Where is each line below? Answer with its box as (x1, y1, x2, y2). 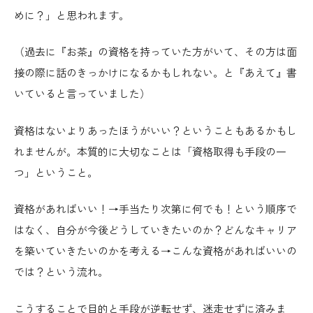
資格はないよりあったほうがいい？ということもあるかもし (14, 124, 297, 138)
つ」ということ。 (14, 166, 98, 180)
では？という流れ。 (14, 265, 108, 280)
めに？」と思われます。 (14, 8, 129, 23)
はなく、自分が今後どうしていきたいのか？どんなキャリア (14, 224, 297, 238)
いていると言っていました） (14, 87, 150, 102)
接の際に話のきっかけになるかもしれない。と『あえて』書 (14, 66, 297, 81)
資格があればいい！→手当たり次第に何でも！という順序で (14, 203, 297, 217)
